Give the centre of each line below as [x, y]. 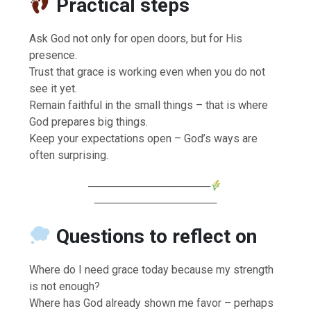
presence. [53, 55]
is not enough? [65, 286]
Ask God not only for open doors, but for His [136, 38]
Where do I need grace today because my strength [152, 269]
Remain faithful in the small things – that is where [149, 105]
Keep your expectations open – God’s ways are [144, 138]
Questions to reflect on [156, 236]
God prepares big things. [89, 121]
